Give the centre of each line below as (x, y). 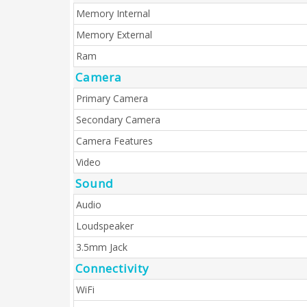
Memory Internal (113, 13)
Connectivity (112, 268)
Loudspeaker (105, 226)
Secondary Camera (118, 120)
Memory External (114, 35)
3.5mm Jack (102, 247)
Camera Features (114, 141)
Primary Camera (112, 98)
